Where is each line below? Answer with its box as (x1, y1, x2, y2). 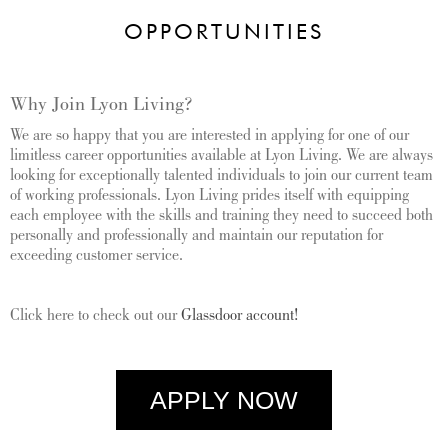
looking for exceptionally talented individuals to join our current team (10, 168, 433, 185)
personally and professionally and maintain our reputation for (10, 228, 383, 245)
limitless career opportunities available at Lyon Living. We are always (10, 148, 433, 165)
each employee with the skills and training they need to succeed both (10, 208, 433, 225)
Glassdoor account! (181, 308, 298, 325)
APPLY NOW (150, 386, 298, 415)
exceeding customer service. (10, 248, 183, 265)
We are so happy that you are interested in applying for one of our (10, 128, 409, 145)
